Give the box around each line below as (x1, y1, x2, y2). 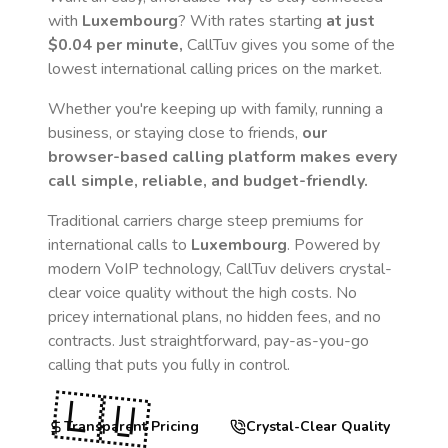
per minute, (92, 34, 183, 56)
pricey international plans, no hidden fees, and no (48, 306, 381, 328)
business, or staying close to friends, (48, 122, 302, 144)
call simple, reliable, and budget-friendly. (48, 170, 368, 192)
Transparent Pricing (64, 417, 199, 436)
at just (326, 10, 375, 32)
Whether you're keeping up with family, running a (48, 98, 383, 120)
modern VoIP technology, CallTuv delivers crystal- (48, 258, 392, 280)
